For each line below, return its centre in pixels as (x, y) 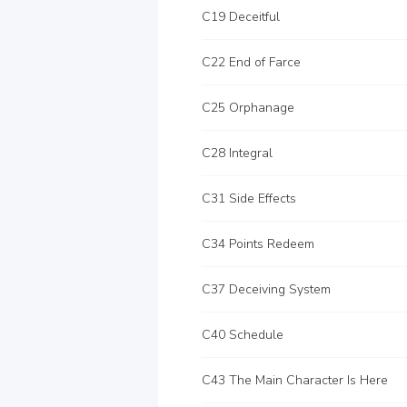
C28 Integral (237, 153)
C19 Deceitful (241, 17)
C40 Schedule (243, 335)
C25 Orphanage (248, 108)
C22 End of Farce (251, 62)
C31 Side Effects (249, 199)
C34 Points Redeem (258, 244)
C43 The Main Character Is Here (295, 380)
